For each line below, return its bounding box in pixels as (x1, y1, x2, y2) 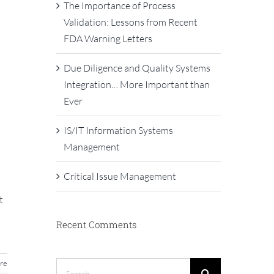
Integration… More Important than (63, 78, 210, 91)
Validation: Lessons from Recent (63, 15, 198, 28)
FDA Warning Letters (63, 32, 152, 45)
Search (55, 259, 84, 272)
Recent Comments (56, 218, 136, 231)
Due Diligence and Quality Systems (63, 61, 210, 74)
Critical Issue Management (63, 169, 176, 182)
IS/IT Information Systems (63, 124, 173, 136)
